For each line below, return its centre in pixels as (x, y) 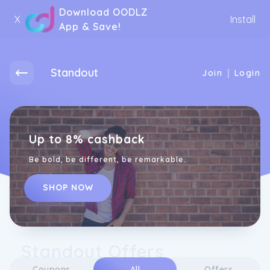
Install (243, 19)
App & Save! (90, 27)
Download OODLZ (103, 12)
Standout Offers (93, 251)
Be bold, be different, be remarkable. (108, 159)
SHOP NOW (68, 187)
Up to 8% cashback (87, 139)
